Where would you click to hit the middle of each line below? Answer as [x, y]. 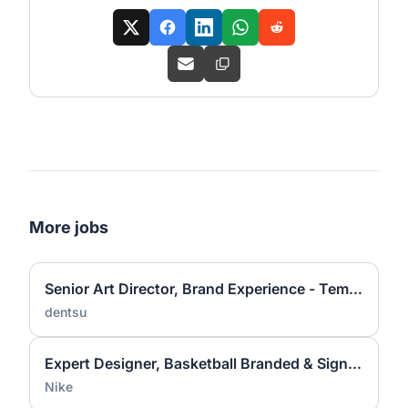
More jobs [69, 227]
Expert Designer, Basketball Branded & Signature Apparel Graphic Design [355, 363]
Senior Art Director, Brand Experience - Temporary [356, 289]
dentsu [66, 312]
